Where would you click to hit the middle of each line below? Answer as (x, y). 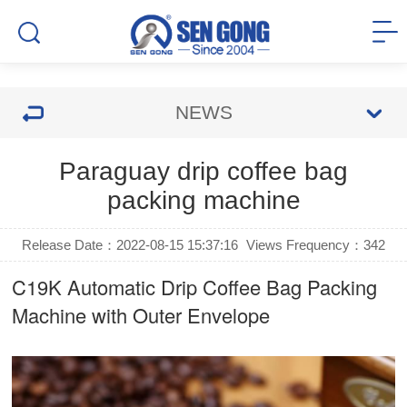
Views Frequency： (304, 245)
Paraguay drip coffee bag (203, 171)
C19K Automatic (87, 287)
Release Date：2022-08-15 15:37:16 (130, 245)
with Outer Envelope (179, 315)
